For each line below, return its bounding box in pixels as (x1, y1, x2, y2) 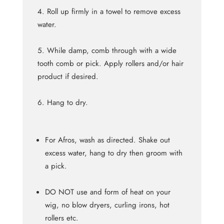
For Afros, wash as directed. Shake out (44, 134, 170, 146)
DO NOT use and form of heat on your (44, 186, 170, 198)
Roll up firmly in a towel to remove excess (46, 6, 180, 17)
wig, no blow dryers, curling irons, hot (44, 199, 169, 211)
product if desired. (37, 71, 98, 82)
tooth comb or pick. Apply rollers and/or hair (37, 58, 183, 69)
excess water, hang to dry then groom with (44, 147, 182, 159)
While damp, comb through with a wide (46, 45, 176, 56)
